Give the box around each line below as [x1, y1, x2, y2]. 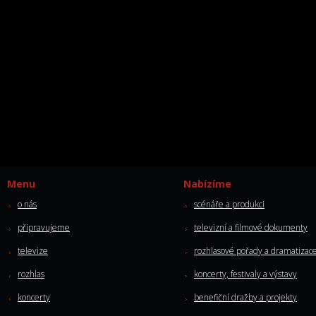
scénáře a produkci [194, 198, 265, 210]
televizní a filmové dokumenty [194, 221, 308, 233]
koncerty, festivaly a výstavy [194, 268, 297, 280]
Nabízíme [183, 177, 231, 190]
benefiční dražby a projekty [194, 291, 297, 303]
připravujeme [18, 221, 70, 233]
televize [18, 245, 48, 257]
